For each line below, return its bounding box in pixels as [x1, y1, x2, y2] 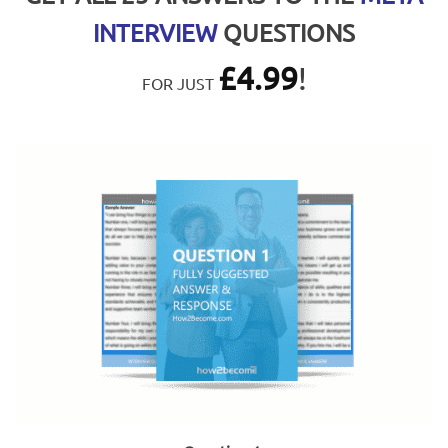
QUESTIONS [217, 18, 355, 48]
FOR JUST [141, 73, 218, 94]
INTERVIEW [93, 18, 217, 48]
